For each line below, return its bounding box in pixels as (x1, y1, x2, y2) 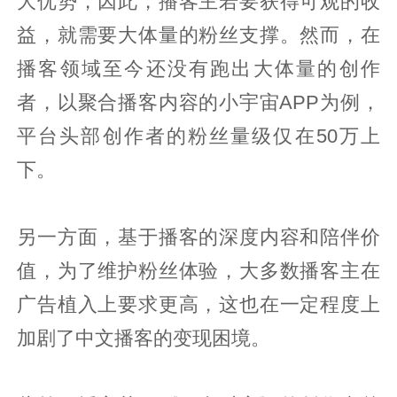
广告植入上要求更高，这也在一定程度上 (17, 293, 380, 315)
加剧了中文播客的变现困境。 (17, 327, 271, 349)
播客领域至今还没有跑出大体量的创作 (17, 58, 380, 80)
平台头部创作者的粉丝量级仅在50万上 (17, 125, 380, 147)
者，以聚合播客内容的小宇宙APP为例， (17, 91, 380, 113)
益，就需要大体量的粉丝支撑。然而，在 (17, 24, 380, 46)
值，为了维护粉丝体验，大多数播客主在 (17, 260, 380, 282)
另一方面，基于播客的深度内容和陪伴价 (17, 226, 380, 248)
